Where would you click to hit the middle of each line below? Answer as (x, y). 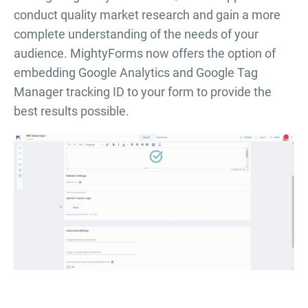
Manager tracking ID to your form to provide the (143, 91)
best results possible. (71, 111)
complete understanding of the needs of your (136, 34)
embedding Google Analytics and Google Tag (136, 72)
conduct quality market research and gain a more (147, 14)
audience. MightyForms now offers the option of (145, 53)
